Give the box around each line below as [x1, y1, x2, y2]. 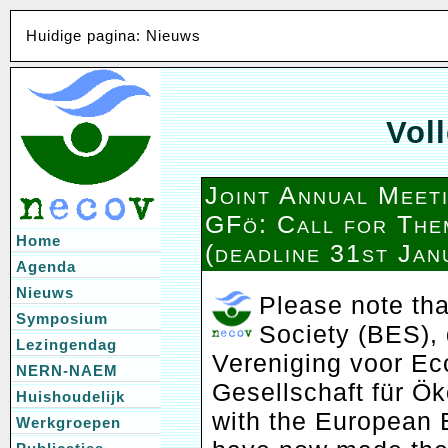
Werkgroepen [16, 414, 121, 431]
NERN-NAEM [16, 362, 118, 379]
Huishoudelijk [16, 388, 125, 405]
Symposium [16, 310, 108, 327]
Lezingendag [16, 336, 117, 353]
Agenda [16, 258, 76, 275]
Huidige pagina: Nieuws [26, 28, 201, 44]
